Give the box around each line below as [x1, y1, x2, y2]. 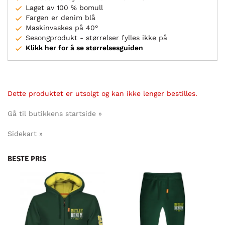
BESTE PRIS [8, 154, 46, 163]
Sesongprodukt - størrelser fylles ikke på [26, 33, 167, 42]
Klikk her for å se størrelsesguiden [26, 43, 143, 52]
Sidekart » [8, 129, 43, 138]
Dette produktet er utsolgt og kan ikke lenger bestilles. [8, 89, 197, 97]
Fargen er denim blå [26, 13, 95, 22]
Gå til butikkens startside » [8, 109, 102, 118]
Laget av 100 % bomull [26, 3, 103, 12]
